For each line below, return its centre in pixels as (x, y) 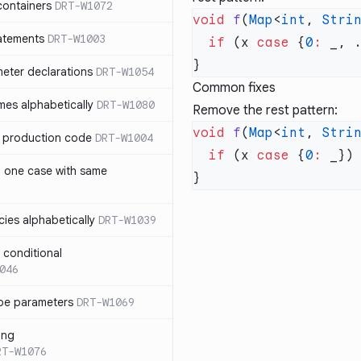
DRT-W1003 (77, 39)
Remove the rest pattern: (265, 110)
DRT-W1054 (125, 72)
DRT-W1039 (127, 220)
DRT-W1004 (124, 138)
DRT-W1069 (106, 302)
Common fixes (234, 88)
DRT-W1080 (126, 105)
